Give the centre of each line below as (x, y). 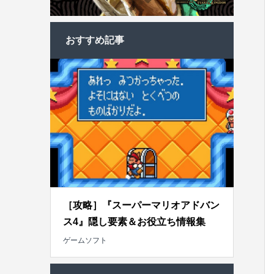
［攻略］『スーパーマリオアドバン (141, 206)
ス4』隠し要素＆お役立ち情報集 (134, 222)
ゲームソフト (85, 241)
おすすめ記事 (95, 40)
